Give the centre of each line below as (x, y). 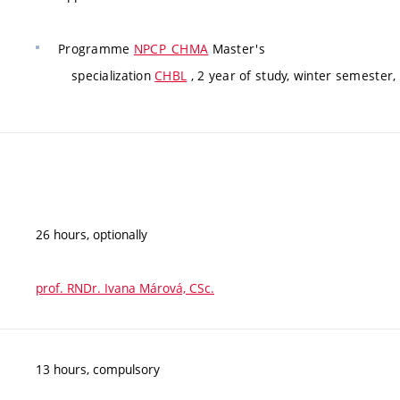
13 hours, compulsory (98, 369)
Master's (237, 49)
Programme (96, 49)
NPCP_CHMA (171, 49)
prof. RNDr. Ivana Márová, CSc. (125, 287)
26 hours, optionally (92, 234)
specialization (113, 75)
